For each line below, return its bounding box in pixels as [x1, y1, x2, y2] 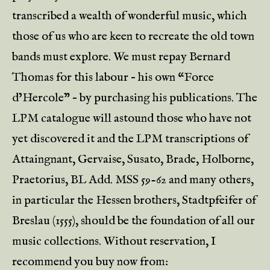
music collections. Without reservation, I [12, 234, 216, 249]
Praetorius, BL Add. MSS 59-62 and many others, [12, 172, 254, 187]
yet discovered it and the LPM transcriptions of [12, 131, 248, 146]
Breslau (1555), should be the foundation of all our [12, 213, 255, 228]
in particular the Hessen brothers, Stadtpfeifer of [12, 193, 256, 208]
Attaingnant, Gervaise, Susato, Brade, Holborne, [12, 152, 254, 167]
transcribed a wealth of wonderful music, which [12, 8, 247, 24]
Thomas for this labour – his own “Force [12, 70, 214, 85]
